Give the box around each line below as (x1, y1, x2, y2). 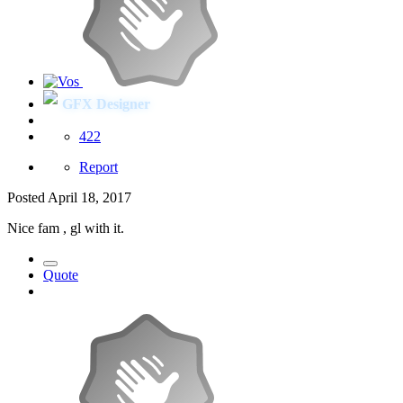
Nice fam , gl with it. (7, 219, 124, 236)
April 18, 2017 (48, 189, 131, 205)
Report (79, 158, 118, 175)
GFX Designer (62, 95, 150, 112)
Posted (7, 189, 48, 205)
